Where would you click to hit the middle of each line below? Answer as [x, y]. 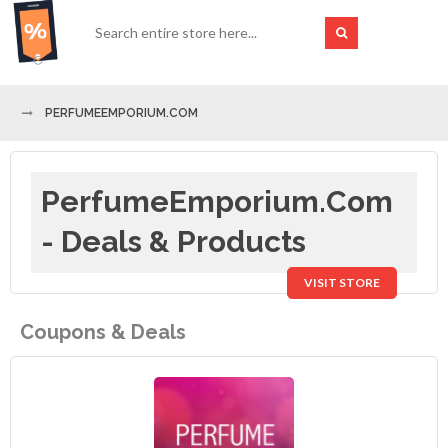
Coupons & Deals [103, 332]
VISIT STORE [342, 283]
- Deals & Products [173, 242]
